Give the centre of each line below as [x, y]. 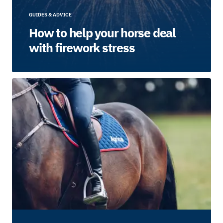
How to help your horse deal [102, 33]
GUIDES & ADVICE [51, 15]
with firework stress [82, 48]
